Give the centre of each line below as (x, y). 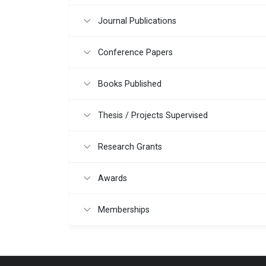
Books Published (129, 84)
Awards (111, 179)
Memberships (123, 210)
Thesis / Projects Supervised (152, 116)
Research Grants (129, 147)
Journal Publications (136, 21)
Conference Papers (134, 53)
